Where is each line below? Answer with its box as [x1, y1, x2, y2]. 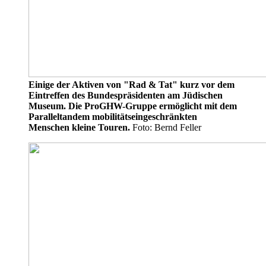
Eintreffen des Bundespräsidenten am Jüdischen [28, 90, 223, 100]
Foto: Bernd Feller [130, 122, 201, 132]
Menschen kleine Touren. [28, 122, 130, 132]
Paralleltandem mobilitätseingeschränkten [28, 111, 197, 122]
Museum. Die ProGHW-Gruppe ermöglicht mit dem [28, 100, 237, 111]
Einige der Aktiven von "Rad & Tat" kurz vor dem [28, 79, 235, 90]
